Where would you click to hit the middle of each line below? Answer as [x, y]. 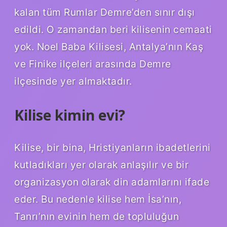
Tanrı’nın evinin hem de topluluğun [97, 216]
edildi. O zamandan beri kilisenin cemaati [113, 29]
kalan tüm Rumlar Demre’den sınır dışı [105, 12]
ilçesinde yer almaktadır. [73, 81]
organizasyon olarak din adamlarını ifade [112, 182]
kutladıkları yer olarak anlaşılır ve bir [101, 164]
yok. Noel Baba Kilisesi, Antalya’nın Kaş [109, 46]
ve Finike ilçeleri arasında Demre [93, 64]
